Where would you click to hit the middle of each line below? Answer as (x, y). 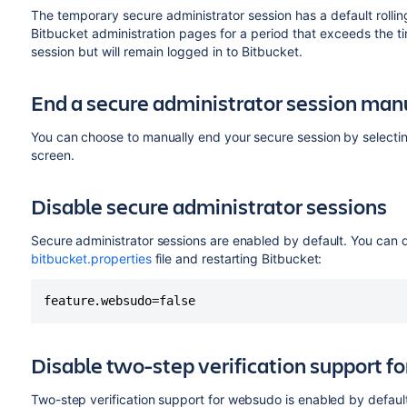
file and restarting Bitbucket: (237, 258)
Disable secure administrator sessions (208, 206)
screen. (52, 155)
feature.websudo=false (119, 301)
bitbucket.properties (91, 258)
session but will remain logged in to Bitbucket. (166, 51)
